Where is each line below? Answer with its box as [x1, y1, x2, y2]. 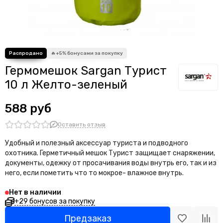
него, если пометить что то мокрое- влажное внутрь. [5, 169, 184, 177]
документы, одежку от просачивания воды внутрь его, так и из [5, 159, 217, 167]
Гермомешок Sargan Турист [5, 64, 167, 78]
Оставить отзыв [58, 120, 106, 128]
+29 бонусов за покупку [14, 197, 95, 206]
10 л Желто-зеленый [5, 78, 127, 92]
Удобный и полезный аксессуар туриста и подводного [5, 139, 188, 147]
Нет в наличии [9, 188, 61, 197]
